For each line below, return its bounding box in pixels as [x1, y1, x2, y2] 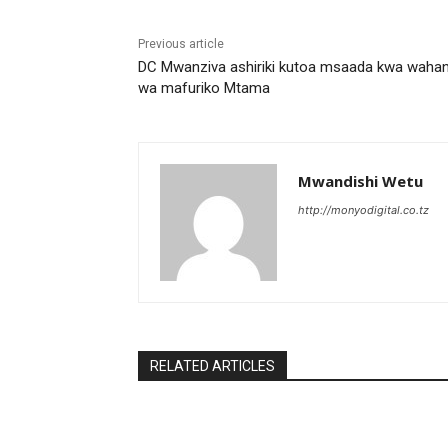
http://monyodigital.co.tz [298, 203, 429, 218]
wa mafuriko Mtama [138, 79, 270, 98]
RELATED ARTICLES [150, 358, 275, 375]
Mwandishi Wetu [298, 171, 423, 192]
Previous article [138, 37, 224, 52]
